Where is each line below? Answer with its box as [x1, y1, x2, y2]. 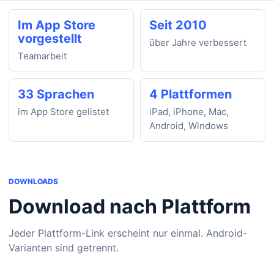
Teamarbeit [18, 50, 67, 62]
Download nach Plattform [9, 194, 251, 218]
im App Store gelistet [18, 106, 109, 117]
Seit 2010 [149, 18, 207, 32]
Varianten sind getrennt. [9, 242, 119, 254]
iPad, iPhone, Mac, [149, 106, 229, 117]
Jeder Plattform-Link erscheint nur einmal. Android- [9, 227, 247, 239]
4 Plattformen [149, 87, 232, 102]
